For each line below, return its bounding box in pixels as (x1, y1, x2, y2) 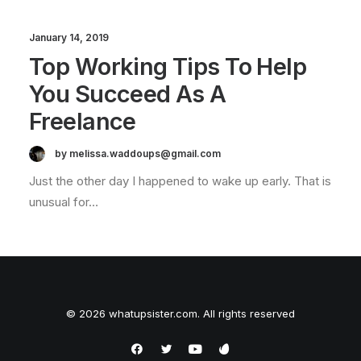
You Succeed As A (29, 80, 226, 108)
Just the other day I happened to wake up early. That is (29, 173, 331, 189)
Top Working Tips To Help (29, 52, 307, 81)
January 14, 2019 (29, 31, 109, 44)
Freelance (29, 107, 136, 135)
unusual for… (29, 194, 98, 210)
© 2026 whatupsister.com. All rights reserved (66, 307, 295, 320)
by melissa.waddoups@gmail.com (55, 147, 221, 160)
